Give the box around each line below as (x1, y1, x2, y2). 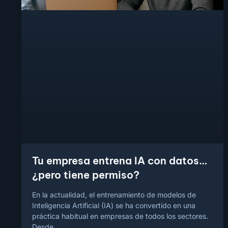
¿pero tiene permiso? (32, 168, 139, 182)
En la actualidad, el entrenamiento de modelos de (32, 190, 196, 199)
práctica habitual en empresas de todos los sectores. (32, 212, 208, 221)
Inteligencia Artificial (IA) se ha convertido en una (32, 201, 195, 210)
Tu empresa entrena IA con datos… (32, 154, 207, 167)
